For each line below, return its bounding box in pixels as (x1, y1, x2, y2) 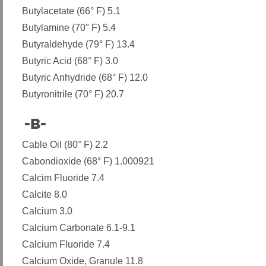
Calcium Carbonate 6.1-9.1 (22, 223, 135, 233)
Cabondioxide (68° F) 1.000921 (22, 156, 154, 166)
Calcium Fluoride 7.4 (22, 239, 110, 249)
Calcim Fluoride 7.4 (22, 173, 104, 183)
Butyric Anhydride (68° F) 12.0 (22, 72, 148, 83)
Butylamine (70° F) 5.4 (22, 23, 116, 33)
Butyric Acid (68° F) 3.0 (22, 56, 118, 66)
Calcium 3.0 (22, 206, 72, 216)
